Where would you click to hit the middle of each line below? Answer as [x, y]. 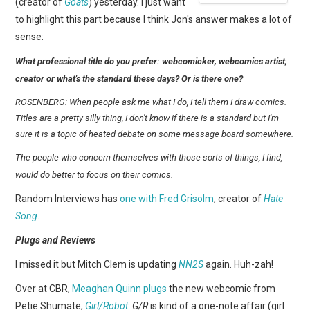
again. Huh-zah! [239, 264]
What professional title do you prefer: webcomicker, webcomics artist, [152, 61]
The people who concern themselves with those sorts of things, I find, [149, 157]
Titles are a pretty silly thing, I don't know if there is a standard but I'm [147, 118]
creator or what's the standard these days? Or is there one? [129, 78]
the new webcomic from [221, 288]
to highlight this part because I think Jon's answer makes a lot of [154, 19]
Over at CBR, [44, 288]
